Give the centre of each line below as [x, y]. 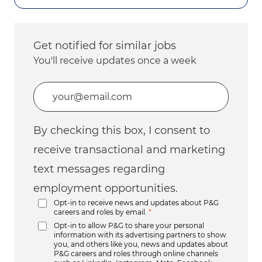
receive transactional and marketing [129, 149]
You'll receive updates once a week [115, 60]
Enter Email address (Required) [106, 88]
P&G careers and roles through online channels [136, 253]
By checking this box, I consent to [122, 130]
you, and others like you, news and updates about [141, 244]
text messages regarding [99, 169]
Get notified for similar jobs [105, 45]
